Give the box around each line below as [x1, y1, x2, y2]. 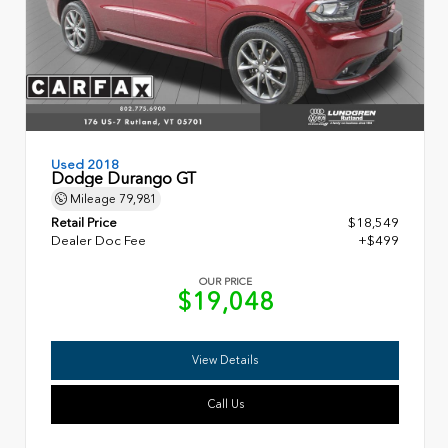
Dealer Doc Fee [51, 233, 146, 249]
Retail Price [51, 215, 117, 231]
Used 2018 [51, 156, 119, 172]
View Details [192, 352, 258, 367]
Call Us [206, 396, 244, 411]
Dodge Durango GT [51, 168, 196, 188]
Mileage [67, 191, 119, 206]
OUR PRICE [198, 276, 252, 289]
